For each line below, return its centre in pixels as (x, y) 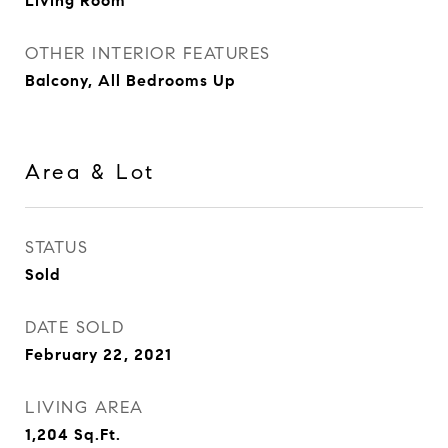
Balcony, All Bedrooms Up (130, 80)
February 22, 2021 (98, 354)
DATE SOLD (75, 327)
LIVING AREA (84, 407)
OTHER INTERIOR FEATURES (148, 53)
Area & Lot (90, 172)
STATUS (56, 247)
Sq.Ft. (97, 434)
